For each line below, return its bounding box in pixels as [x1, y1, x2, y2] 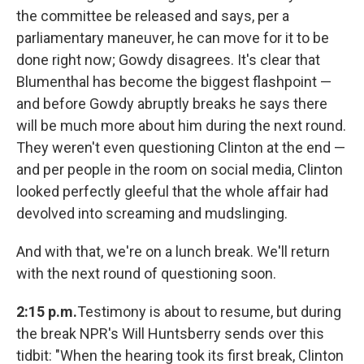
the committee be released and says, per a [16, 7, 289, 25]
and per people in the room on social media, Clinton [16, 161, 343, 179]
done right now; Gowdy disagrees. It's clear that [16, 51, 320, 69]
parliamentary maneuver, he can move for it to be [16, 29, 329, 47]
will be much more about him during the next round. [16, 117, 346, 135]
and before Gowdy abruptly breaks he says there [16, 95, 327, 113]
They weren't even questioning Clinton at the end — [16, 139, 345, 157]
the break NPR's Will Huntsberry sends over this [16, 325, 324, 343]
